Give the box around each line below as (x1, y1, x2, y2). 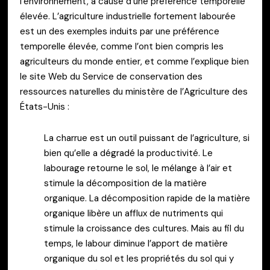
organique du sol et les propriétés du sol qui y (44, 252, 234, 265)
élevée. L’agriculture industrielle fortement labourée (20, 10, 236, 23)
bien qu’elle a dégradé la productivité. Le (44, 146, 213, 159)
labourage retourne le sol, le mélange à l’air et (44, 162, 232, 174)
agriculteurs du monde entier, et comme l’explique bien (20, 55, 249, 68)
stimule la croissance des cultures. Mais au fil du (44, 222, 244, 234)
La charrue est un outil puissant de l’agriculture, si (44, 131, 250, 144)
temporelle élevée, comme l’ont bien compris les (20, 40, 224, 53)
